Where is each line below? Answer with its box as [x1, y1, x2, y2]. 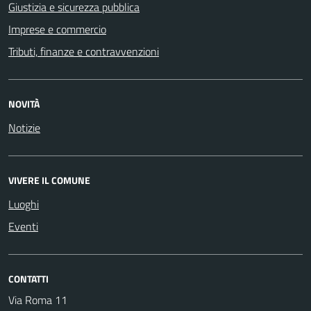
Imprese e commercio [8, 21, 106, 37]
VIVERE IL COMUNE [8, 173, 90, 187]
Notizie [8, 119, 40, 136]
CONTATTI [8, 271, 49, 286]
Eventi [8, 218, 38, 235]
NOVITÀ [8, 96, 40, 111]
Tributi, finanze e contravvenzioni [8, 43, 159, 60]
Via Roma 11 [8, 292, 67, 308]
